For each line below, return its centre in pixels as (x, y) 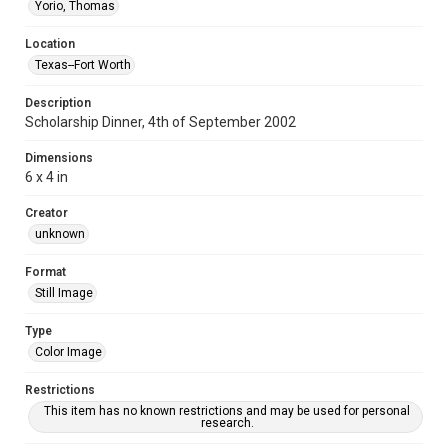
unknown (60, 234)
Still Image (64, 293)
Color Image (68, 352)
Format (45, 272)
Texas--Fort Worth (83, 65)
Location (50, 44)
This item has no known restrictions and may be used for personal (227, 411)
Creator (46, 213)
